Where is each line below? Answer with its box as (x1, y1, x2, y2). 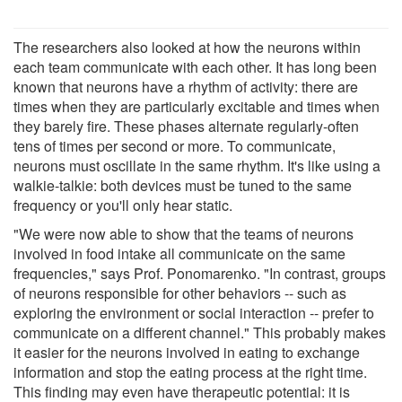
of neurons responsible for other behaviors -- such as (13, 282, 346, 303)
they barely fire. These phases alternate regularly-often (13, 115, 359, 136)
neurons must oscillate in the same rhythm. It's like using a (13, 154, 380, 176)
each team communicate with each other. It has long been (13, 56, 377, 77)
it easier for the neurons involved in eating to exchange (13, 341, 360, 363)
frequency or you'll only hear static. (13, 194, 232, 215)
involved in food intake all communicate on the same (13, 242, 345, 264)
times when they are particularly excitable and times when (13, 95, 380, 117)
